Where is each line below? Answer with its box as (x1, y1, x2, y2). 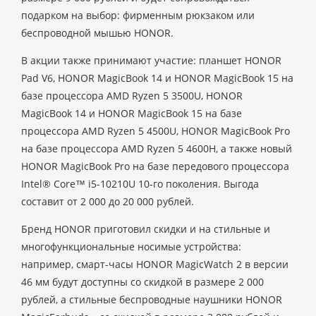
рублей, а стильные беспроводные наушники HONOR (21, 293, 282, 306)
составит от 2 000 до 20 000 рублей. (21, 195, 194, 208)
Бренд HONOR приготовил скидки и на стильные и (21, 222, 270, 236)
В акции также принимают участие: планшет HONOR (21, 54, 281, 67)
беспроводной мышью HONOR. (21, 26, 174, 39)
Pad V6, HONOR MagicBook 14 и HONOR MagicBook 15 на (21, 71, 293, 85)
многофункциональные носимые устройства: (21, 240, 241, 253)
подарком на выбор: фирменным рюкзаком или (21, 8, 255, 22)
